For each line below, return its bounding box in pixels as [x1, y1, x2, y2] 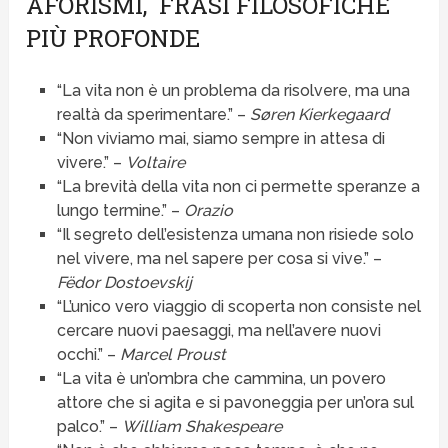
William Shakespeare [121, 417, 282, 437]
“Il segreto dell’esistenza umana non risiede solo [56, 225, 414, 245]
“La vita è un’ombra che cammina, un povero [56, 369, 386, 389]
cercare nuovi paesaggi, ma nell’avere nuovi [56, 321, 381, 341]
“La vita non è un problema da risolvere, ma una [56, 81, 410, 101]
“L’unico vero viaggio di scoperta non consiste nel [56, 297, 421, 317]
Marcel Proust [119, 345, 226, 365]
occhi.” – [56, 345, 120, 365]
